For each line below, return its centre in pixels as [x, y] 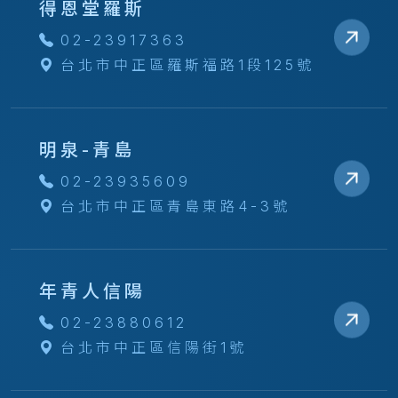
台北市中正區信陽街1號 [154, 347]
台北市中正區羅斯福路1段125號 [187, 65]
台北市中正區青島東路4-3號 [175, 206]
